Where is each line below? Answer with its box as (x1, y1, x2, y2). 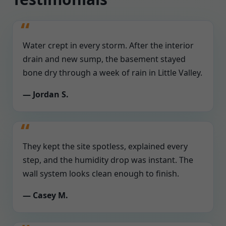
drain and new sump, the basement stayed (23, 53, 186, 65)
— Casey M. (23, 190, 68, 201)
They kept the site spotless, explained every (23, 141, 188, 152)
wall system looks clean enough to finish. (23, 168, 179, 179)
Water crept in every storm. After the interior (23, 40, 194, 51)
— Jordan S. (23, 89, 69, 100)
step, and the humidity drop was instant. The (23, 154, 193, 165)
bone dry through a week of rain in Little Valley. (23, 67, 202, 78)
